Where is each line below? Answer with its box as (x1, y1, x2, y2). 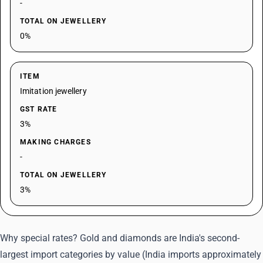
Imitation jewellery (20, 86, 87, 96)
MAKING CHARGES (20, 138, 91, 146)
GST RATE (20, 105, 58, 113)
